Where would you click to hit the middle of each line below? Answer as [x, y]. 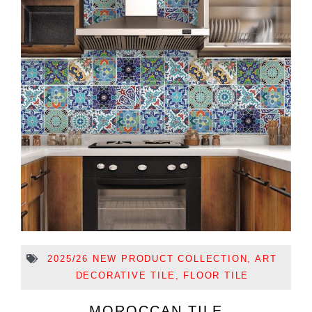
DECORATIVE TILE [125, 275]
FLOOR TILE [216, 275]
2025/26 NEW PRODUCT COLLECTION [148, 258]
